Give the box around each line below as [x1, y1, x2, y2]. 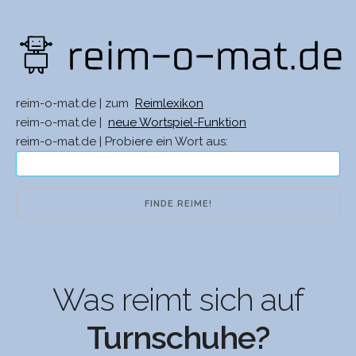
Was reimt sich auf [52, 281, 304, 319]
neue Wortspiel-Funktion [108, 115, 246, 130]
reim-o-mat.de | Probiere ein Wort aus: [16, 134, 228, 149]
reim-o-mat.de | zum [16, 96, 132, 111]
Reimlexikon [135, 96, 203, 111]
